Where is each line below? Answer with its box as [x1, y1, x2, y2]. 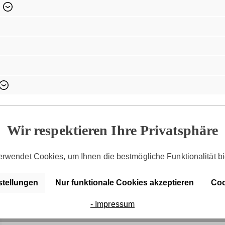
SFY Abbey [138, 63, 212, 79]
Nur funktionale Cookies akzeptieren [55, 178, 194, 187]
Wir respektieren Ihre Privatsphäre [7, 123, 218, 139]
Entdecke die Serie [13, 63, 138, 79]
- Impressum [90, 199, 135, 208]
